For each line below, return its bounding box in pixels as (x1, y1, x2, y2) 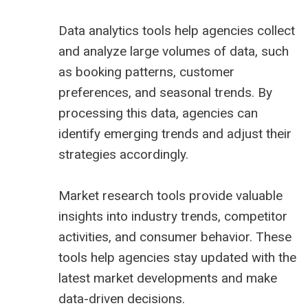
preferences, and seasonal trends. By (58, 85, 272, 101)
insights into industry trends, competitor (58, 208, 287, 225)
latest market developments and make (58, 270, 277, 287)
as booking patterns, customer (58, 64, 234, 80)
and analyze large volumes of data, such (58, 43, 289, 60)
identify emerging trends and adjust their (58, 126, 291, 142)
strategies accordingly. (58, 146, 188, 163)
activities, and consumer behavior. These (58, 229, 291, 245)
